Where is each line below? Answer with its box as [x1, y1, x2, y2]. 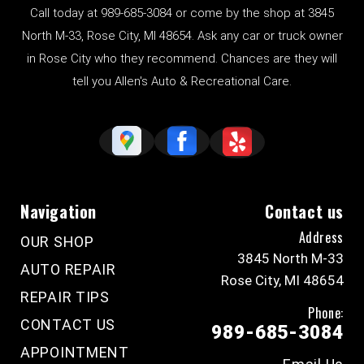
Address [298, 227, 344, 248]
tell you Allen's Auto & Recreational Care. [72, 74, 292, 89]
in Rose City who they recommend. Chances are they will [27, 51, 337, 67]
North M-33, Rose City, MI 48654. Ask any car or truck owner [21, 28, 343, 44]
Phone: [308, 303, 344, 323]
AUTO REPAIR [20, 261, 116, 279]
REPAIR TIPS [20, 288, 110, 306]
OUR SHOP [20, 233, 94, 251]
